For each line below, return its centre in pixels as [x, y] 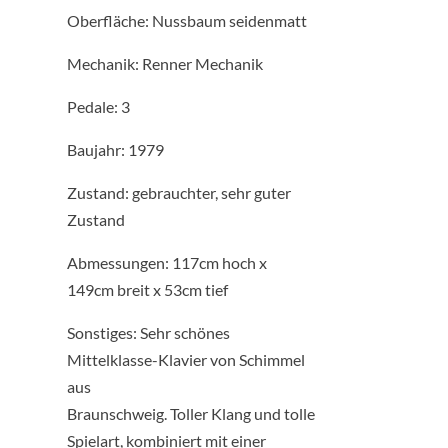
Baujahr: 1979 [116, 149]
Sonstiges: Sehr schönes [149, 332]
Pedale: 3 [99, 106]
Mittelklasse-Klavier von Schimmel [186, 359]
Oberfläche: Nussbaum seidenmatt [187, 20]
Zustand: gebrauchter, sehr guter [179, 192]
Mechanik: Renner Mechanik [165, 63]
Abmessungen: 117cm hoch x [167, 262]
